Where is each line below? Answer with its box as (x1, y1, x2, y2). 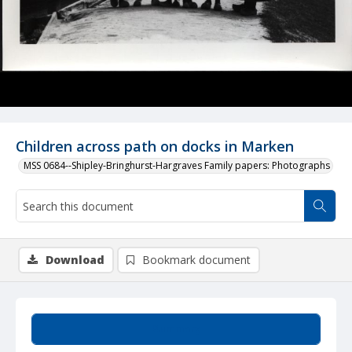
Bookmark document (142, 252, 251, 267)
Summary (152, 322, 200, 335)
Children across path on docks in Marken (16, 137, 294, 156)
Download (46, 252, 104, 267)
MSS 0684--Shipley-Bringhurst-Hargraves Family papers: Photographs (24, 159, 330, 172)
